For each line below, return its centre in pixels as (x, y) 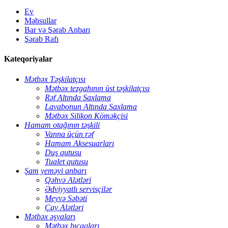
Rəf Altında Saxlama (78, 97)
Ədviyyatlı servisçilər (78, 189)
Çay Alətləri (64, 207)
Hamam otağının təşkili (62, 125)
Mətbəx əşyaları (50, 216)
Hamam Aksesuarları (79, 143)
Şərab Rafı (41, 39)
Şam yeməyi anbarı (55, 170)
